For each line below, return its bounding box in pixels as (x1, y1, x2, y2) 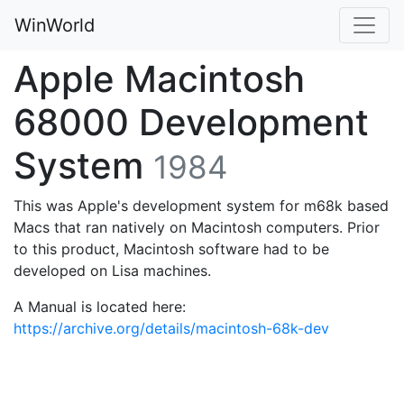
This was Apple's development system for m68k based (14, 197, 389, 215)
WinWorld (14, 14, 95, 36)
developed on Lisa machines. (14, 262, 211, 280)
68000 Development (14, 100, 369, 144)
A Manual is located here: (14, 298, 186, 316)
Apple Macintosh (14, 57, 305, 101)
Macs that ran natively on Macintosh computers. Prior (14, 218, 380, 236)
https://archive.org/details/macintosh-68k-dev (14, 319, 329, 337)
